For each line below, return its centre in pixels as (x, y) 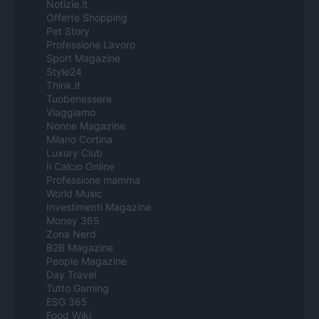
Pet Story (68, 31)
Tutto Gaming (78, 288)
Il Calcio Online (80, 166)
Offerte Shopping (87, 17)
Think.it (63, 85)
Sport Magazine (83, 58)
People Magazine (87, 261)
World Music (74, 193)
